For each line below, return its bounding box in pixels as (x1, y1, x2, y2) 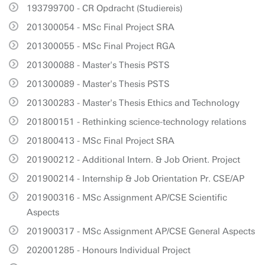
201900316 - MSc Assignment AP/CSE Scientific (27, 192, 227, 203)
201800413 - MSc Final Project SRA (27, 135, 174, 146)
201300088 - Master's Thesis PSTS (27, 60, 170, 70)
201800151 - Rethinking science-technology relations (27, 117, 246, 127)
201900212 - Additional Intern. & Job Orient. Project (27, 154, 240, 165)
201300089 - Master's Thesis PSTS (27, 79, 170, 89)
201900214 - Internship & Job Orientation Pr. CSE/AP (27, 173, 244, 184)
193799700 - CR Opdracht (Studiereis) (27, 3, 183, 14)
